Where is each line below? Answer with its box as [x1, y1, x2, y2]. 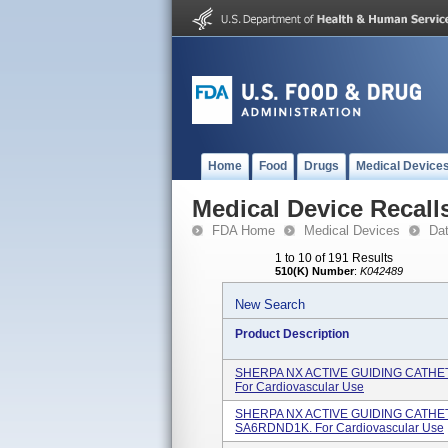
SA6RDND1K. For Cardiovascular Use [235, 421, 444, 435]
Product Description [235, 327, 349, 341]
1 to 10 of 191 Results [275, 251, 393, 265]
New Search [235, 297, 305, 312]
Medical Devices [304, 223, 400, 238]
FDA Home [212, 223, 275, 238]
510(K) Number [275, 265, 354, 277]
